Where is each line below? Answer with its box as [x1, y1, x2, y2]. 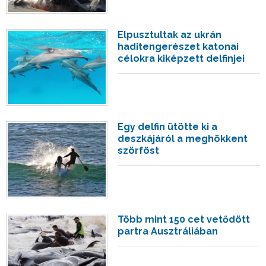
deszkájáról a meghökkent [118, 133, 248, 145]
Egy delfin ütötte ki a [118, 121, 218, 133]
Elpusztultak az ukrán [118, 28, 222, 40]
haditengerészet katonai [118, 40, 239, 52]
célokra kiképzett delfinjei [118, 52, 245, 64]
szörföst [118, 145, 160, 157]
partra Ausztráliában [118, 225, 218, 237]
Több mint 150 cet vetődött [118, 213, 251, 225]
